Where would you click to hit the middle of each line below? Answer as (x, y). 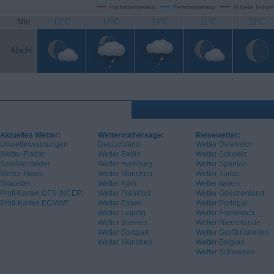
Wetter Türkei (218, 174)
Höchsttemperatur (132, 8)
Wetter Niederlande (228, 223)
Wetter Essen (120, 203)
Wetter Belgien (220, 243)
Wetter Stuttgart (123, 233)
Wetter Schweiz (221, 154)
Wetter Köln (117, 184)
